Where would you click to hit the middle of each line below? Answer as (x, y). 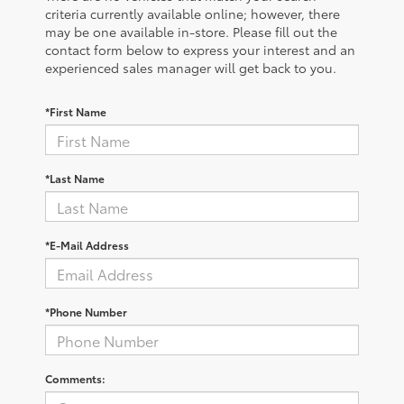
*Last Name (75, 179)
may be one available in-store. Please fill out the (191, 32)
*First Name (76, 112)
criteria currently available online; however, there (193, 14)
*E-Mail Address (87, 245)
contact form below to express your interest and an (200, 50)
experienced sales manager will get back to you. (191, 68)
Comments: (75, 379)
